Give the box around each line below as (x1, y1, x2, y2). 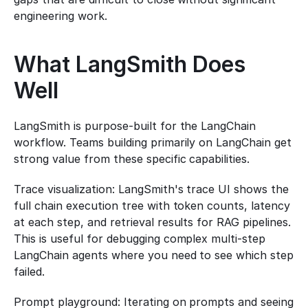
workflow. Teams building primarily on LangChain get (14, 135, 292, 149)
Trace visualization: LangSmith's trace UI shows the (14, 182, 289, 196)
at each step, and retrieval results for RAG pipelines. (14, 215, 291, 229)
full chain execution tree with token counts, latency (14, 199, 291, 212)
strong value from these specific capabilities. (14, 152, 250, 166)
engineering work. (14, 9, 107, 23)
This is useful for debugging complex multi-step (14, 232, 266, 245)
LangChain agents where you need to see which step (14, 248, 294, 262)
